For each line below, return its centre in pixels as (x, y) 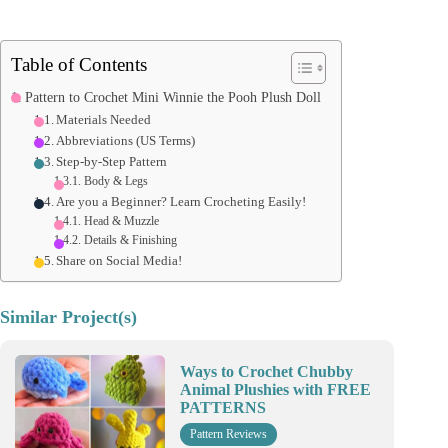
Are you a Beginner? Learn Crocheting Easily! (181, 201)
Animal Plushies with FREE (275, 390)
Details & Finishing (130, 240)
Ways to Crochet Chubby (266, 372)
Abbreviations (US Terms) (126, 140)
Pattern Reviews (228, 434)
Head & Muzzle (121, 221)
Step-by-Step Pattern (112, 161)
